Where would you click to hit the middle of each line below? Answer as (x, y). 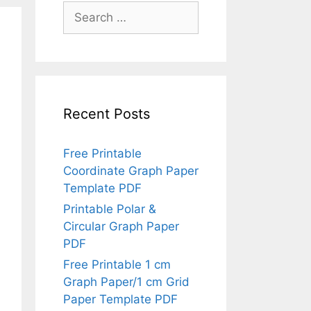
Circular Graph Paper (121, 226)
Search (82, 9)
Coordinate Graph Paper (131, 171)
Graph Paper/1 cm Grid (126, 282)
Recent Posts (107, 114)
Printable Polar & (110, 209)
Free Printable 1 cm (117, 264)
